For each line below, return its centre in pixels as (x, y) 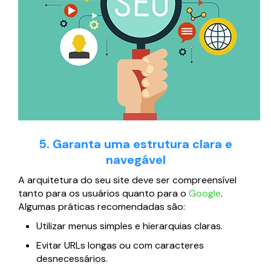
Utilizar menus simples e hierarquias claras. (129, 226)
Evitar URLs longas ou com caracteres (120, 246)
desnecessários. (72, 259)
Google (205, 194)
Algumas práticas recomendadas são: (102, 207)
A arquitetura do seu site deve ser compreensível (127, 180)
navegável (135, 160)
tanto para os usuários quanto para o (103, 194)
